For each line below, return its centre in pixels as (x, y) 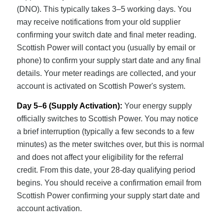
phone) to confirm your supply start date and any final (109, 61)
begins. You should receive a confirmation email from (109, 183)
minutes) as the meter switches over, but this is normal (110, 144)
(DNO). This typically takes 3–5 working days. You (104, 9)
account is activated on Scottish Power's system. (101, 86)
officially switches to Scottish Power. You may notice (107, 118)
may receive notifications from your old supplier (98, 22)
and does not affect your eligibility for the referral (100, 157)
